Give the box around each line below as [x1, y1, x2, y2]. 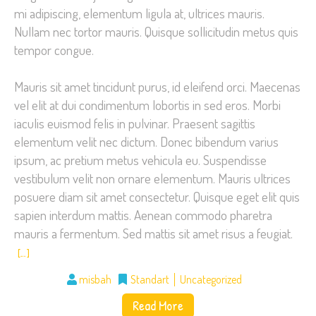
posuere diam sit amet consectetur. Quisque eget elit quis [14, 187, 300, 205]
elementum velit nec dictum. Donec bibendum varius [14, 132, 279, 150]
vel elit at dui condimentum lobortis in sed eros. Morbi [14, 95, 281, 114]
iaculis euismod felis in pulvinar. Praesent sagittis [14, 114, 255, 132]
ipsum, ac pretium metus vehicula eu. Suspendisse [14, 150, 267, 169]
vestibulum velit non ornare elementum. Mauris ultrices [14, 169, 291, 187]
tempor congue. [14, 41, 94, 59]
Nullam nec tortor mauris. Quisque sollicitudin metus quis [14, 23, 298, 41]
